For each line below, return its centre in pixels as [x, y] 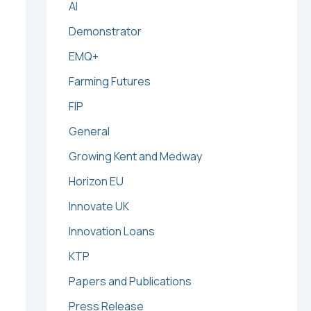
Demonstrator [105, 32]
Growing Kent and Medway [135, 157]
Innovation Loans [111, 232]
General [89, 132]
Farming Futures [109, 82]
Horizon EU [96, 182]
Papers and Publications [130, 281]
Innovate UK [99, 207]
